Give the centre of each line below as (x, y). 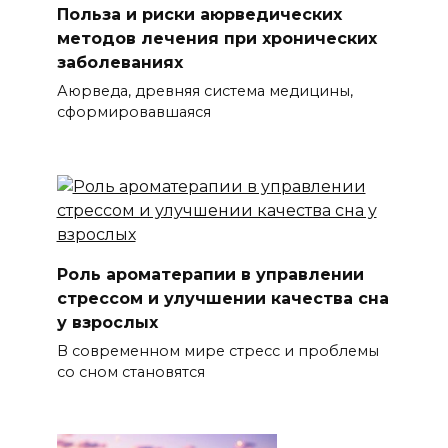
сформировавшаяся (133, 112)
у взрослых (107, 322)
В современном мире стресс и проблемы (217, 350)
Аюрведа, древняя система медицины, (204, 91)
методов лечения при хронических (216, 38)
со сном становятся (130, 371)
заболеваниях (119, 62)
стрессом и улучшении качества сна (222, 298)
